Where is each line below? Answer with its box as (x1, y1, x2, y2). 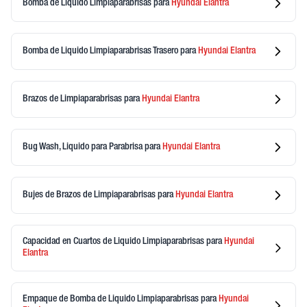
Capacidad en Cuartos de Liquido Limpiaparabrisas (23, 237, 206, 247)
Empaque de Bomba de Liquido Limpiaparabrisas (23, 295, 201, 304)
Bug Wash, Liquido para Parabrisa (23, 142, 145, 152)
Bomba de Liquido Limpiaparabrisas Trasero (23, 46, 180, 56)
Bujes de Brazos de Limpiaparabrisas (23, 190, 158, 200)
